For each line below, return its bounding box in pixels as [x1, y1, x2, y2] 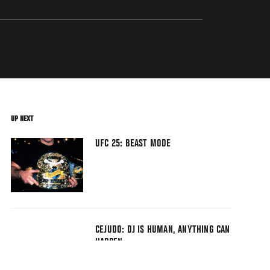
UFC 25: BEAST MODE [95, 139, 171, 150]
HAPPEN [95, 237, 123, 249]
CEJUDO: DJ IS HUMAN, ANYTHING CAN [95, 225, 230, 236]
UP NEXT [11, 115, 33, 124]
